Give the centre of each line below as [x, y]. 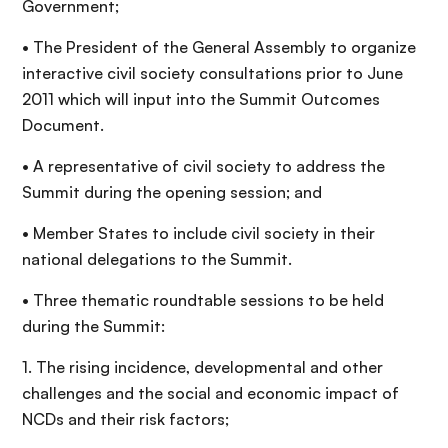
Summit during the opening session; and [172, 191]
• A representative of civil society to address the [203, 165]
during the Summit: [93, 325]
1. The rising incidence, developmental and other [202, 366]
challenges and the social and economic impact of [210, 392]
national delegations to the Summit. [157, 258]
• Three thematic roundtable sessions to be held [203, 299]
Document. [63, 124]
